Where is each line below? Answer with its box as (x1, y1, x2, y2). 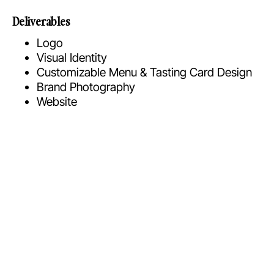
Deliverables (12, 13, 70, 29)
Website (37, 94, 77, 109)
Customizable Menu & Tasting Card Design (37, 64, 252, 80)
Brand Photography (37, 79, 135, 94)
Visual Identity (37, 50, 107, 65)
